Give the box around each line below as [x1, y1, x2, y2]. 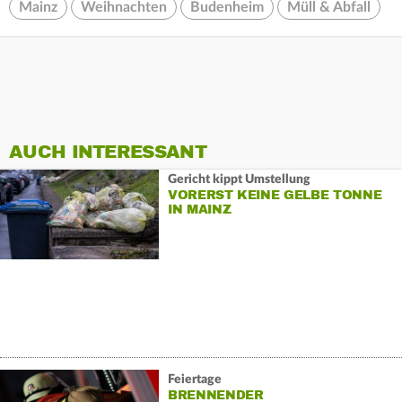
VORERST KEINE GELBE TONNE [167, 187, 382, 203]
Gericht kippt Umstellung [167, 172, 310, 186]
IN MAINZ [167, 201, 232, 217]
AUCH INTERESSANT [9, 141, 206, 164]
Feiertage [167, 372, 222, 386]
